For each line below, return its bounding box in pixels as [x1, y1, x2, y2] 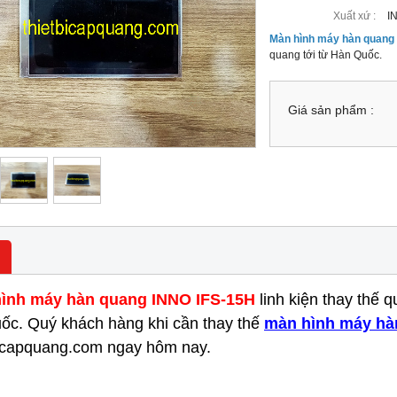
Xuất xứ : [333, 9, 377, 22]
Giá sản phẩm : [288, 103, 375, 117]
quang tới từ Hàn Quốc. [269, 48, 383, 61]
